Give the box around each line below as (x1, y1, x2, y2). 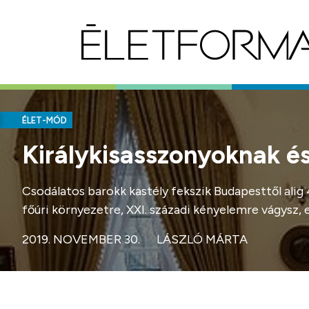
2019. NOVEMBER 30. (22, 232, 140, 247)
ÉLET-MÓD (22, 115, 67, 126)
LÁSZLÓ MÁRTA (157, 232, 248, 247)
